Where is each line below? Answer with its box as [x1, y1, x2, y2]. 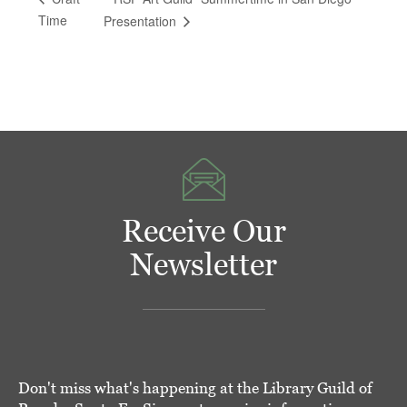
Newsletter [130, 247, 277, 283]
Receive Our [121, 213, 286, 249]
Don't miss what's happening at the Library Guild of [18, 379, 372, 398]
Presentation [104, 12, 181, 31]
